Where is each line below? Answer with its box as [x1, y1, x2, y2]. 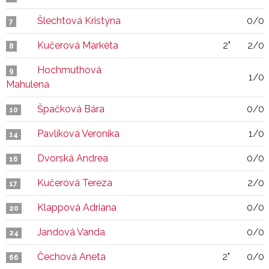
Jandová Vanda [37, 226, 105, 238]
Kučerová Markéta [37, 40, 118, 51]
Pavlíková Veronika [37, 128, 119, 139]
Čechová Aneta [37, 251, 106, 262]
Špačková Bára [37, 103, 104, 115]
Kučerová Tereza [37, 177, 112, 189]
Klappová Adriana [37, 202, 116, 213]
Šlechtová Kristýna [37, 15, 121, 26]
